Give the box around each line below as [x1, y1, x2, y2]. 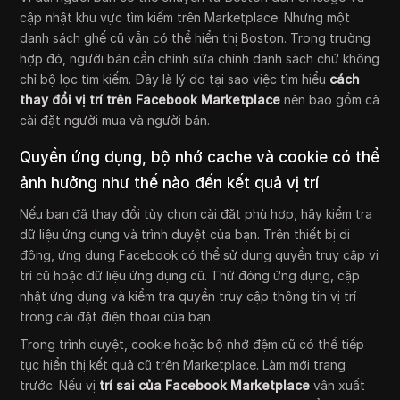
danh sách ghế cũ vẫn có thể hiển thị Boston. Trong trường [20, 30, 371, 46]
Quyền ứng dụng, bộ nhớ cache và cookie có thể [20, 148, 380, 167]
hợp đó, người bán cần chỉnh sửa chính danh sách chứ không [20, 51, 380, 67]
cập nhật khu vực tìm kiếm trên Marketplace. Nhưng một [20, 10, 351, 26]
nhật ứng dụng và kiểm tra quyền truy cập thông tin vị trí [20, 288, 357, 304]
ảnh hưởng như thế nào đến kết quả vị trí [20, 174, 320, 193]
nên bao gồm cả [280, 92, 380, 108]
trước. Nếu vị [20, 378, 100, 394]
